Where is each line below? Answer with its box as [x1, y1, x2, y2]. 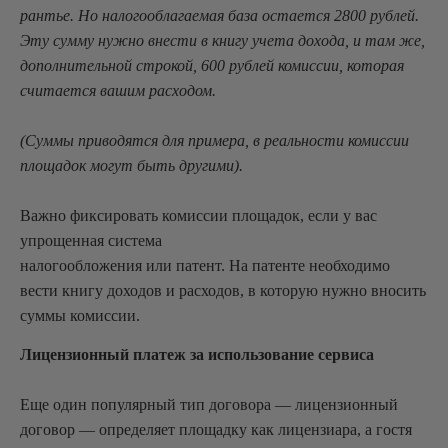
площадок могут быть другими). [20, 157, 243, 174]
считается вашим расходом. [20, 82, 216, 99]
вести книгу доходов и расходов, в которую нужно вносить [20, 282, 426, 299]
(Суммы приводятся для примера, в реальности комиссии [20, 132, 409, 149]
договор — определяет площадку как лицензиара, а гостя [20, 421, 412, 438]
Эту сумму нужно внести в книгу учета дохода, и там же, [20, 32, 425, 49]
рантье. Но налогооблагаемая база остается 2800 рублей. [20, 7, 419, 24]
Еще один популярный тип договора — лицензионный [20, 396, 398, 413]
